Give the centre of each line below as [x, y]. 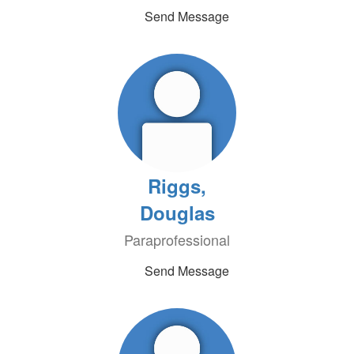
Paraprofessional [177, 239]
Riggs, [177, 186]
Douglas [177, 213]
